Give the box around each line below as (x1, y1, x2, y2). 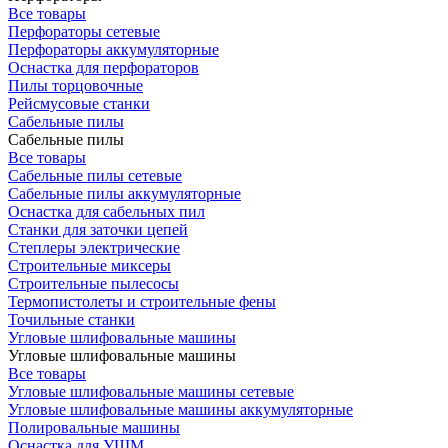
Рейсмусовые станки (8, 95, 150, 112)
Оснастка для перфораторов (8, 59, 199, 76)
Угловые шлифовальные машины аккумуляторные (8, 401, 353, 418)
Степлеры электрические (8, 239, 180, 256)
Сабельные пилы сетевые (8, 167, 182, 184)
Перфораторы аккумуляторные (8, 41, 219, 58)
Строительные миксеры (8, 257, 171, 274)
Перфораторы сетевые (8, 23, 160, 40)
